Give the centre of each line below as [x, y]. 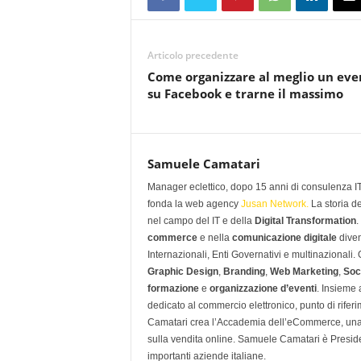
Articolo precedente [193, 55]
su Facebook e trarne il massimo [245, 93]
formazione [173, 288]
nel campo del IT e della [201, 221]
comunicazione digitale [284, 238]
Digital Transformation [305, 221]
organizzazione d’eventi [263, 288]
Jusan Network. [274, 204]
